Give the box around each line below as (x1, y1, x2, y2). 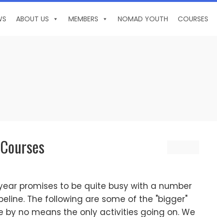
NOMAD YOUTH (118, 14, 168, 24)
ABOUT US (16, 14, 49, 24)
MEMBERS (68, 14, 98, 24)
